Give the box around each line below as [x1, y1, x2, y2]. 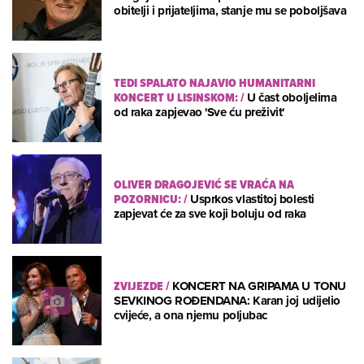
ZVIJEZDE [114, 276, 163, 295]
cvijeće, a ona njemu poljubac [114, 305, 267, 324]
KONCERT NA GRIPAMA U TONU [172, 276, 346, 295]
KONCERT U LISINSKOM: [114, 88, 238, 106]
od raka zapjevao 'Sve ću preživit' [114, 102, 284, 121]
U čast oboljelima [247, 88, 337, 106]
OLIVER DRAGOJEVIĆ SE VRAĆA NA [114, 175, 294, 193]
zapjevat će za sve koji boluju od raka [114, 204, 306, 223]
